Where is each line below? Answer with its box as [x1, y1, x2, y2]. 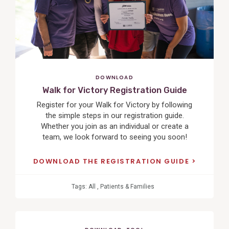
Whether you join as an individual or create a [40, 122, 189, 131]
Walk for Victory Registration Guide [42, 85, 187, 95]
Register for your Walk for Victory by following [37, 100, 192, 110]
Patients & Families [100, 182, 154, 190]
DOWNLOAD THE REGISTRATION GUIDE [33, 156, 192, 166]
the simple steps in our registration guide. [45, 111, 184, 121]
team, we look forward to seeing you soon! [42, 132, 187, 142]
